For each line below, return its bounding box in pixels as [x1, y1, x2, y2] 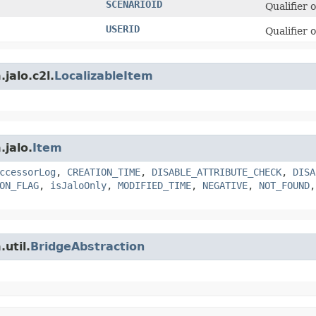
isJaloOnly [50, 179, 107, 191]
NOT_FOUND [259, 179, 310, 191]
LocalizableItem [54, 68, 153, 83]
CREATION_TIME [67, 166, 140, 178]
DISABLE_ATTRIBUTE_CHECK [152, 166, 281, 178]
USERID [106, 23, 140, 35]
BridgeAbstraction [30, 239, 145, 253]
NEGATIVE [202, 179, 248, 191]
